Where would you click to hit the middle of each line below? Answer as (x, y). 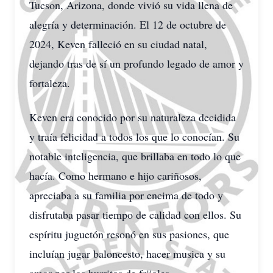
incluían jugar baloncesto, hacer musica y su (127, 253)
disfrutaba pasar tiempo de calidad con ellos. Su (135, 214)
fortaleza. (50, 83)
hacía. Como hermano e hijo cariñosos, (115, 175)
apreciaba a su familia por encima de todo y (126, 195)
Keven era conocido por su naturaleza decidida (133, 117)
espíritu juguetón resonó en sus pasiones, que (129, 234)
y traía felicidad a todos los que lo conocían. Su (134, 136)
